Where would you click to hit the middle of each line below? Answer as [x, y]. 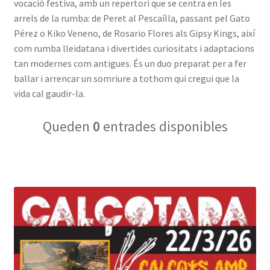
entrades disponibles [164, 126]
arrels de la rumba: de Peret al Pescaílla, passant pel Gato [132, 18]
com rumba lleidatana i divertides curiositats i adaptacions [134, 48]
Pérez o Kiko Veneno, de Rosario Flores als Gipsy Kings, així [134, 33]
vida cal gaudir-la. [49, 93]
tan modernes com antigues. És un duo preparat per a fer [130, 63]
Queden [67, 126]
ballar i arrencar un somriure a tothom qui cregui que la [126, 78]
